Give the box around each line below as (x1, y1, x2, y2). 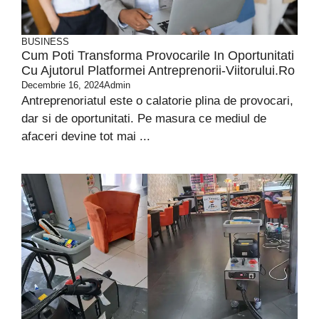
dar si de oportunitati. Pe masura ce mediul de (21, 112, 266, 125)
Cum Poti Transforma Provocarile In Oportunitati (21, 48, 294, 63)
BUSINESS (21, 36, 69, 47)
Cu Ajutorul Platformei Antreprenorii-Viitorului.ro (21, 63, 295, 78)
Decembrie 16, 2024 (21, 80, 104, 90)
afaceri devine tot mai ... (21, 130, 150, 143)
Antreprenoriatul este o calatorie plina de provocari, (21, 94, 293, 108)
